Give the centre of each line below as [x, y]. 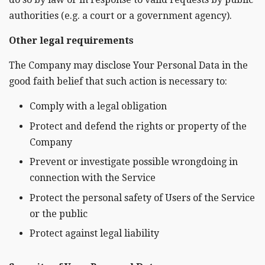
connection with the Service [93, 178]
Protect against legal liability [94, 233]
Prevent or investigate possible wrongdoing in [134, 162]
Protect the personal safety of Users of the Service [142, 198]
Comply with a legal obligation [98, 106]
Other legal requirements [71, 41]
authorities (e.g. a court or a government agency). [120, 16]
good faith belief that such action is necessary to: [118, 82]
